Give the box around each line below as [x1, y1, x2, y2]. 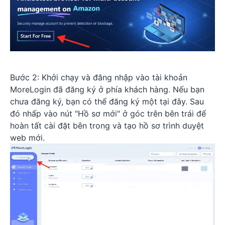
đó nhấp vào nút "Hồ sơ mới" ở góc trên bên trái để [10, 108, 206, 119]
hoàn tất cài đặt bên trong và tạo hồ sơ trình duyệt [10, 120, 204, 131]
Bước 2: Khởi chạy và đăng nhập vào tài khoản [10, 72, 187, 82]
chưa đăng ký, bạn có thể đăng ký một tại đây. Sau [10, 96, 204, 106]
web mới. [10, 132, 45, 143]
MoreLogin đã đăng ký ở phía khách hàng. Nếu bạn [10, 84, 204, 94]
